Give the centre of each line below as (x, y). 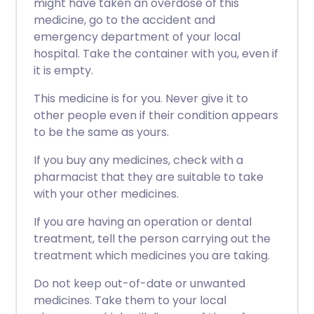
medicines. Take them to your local (130, 300)
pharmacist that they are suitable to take (149, 177)
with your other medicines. (106, 194)
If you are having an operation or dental (143, 222)
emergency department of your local (137, 37)
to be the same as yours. (101, 132)
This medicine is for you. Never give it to (141, 98)
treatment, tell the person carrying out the (152, 239)
